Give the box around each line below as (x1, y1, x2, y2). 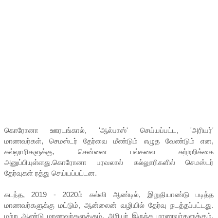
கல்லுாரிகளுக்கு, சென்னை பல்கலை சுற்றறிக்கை (4, 147, 214, 156)
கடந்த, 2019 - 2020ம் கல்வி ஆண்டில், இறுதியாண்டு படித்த (4, 190, 214, 199)
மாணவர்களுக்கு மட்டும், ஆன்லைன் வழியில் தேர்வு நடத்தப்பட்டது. (4, 200, 214, 209)
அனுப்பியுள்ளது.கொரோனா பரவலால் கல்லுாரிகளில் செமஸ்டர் (4, 158, 214, 166)
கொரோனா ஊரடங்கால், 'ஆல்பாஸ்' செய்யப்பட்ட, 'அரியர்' (4, 126, 214, 134)
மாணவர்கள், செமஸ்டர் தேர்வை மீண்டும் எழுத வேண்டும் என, (4, 136, 214, 145)
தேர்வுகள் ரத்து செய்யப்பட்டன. (4, 168, 97, 177)
